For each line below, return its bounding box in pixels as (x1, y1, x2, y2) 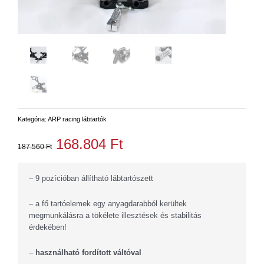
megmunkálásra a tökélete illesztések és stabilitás (29, 211, 202, 220)
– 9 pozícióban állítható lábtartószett (29, 174, 153, 183)
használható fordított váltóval (35, 247, 141, 257)
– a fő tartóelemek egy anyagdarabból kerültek (29, 199, 187, 209)
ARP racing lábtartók (48, 115, 107, 123)
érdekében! (29, 223, 67, 232)
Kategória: (18, 115, 48, 123)
